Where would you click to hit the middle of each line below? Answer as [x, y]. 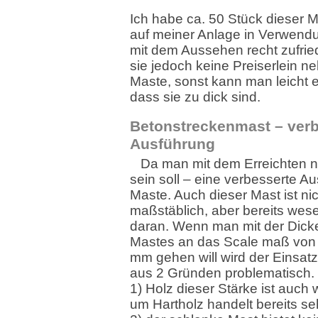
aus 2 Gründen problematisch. [222, 273]
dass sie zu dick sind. [195, 97]
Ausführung [172, 144]
